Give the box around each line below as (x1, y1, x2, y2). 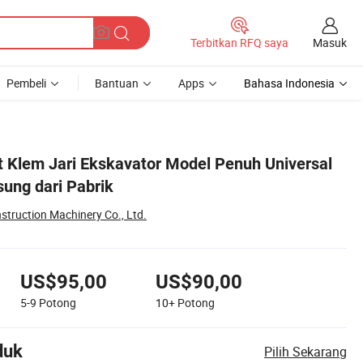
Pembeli (6, 75, 46, 91)
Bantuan (95, 75, 139, 91)
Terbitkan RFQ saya (190, 35, 288, 50)
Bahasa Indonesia (244, 75, 335, 91)
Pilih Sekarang (264, 343, 347, 361)
